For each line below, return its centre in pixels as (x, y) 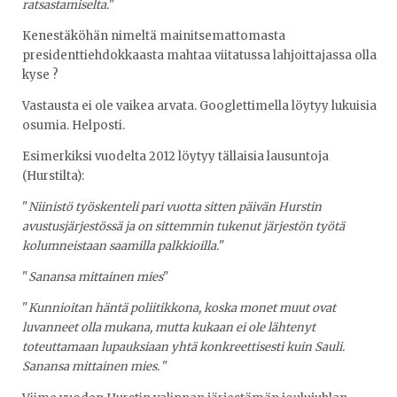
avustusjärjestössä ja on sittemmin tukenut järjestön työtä (183, 227)
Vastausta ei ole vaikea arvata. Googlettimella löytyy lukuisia (199, 105)
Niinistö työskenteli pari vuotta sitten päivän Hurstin (175, 207)
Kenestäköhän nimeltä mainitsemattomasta (154, 35)
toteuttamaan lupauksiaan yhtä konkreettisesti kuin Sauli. (183, 347)
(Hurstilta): (53, 176)
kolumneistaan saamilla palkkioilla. (121, 246)
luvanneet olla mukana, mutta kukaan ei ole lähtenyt (169, 328)
